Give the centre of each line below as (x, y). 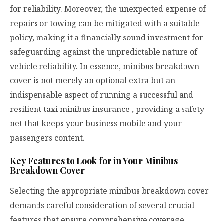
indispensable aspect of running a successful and (102, 95)
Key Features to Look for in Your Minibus (94, 161)
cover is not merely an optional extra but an (92, 81)
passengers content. (47, 138)
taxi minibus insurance (87, 109)
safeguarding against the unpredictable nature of (104, 52)
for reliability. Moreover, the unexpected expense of (108, 9)
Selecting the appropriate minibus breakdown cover (109, 191)
